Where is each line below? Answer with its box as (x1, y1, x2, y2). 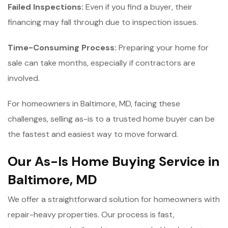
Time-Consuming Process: (8, 42, 119, 53)
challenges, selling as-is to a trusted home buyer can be (8, 113, 215, 124)
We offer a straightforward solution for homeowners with (8, 193, 220, 205)
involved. (8, 72, 40, 83)
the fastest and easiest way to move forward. (8, 128, 178, 139)
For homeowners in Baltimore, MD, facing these (8, 98, 180, 109)
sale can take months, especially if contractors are (8, 57, 195, 68)
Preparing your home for (119, 42, 209, 53)
